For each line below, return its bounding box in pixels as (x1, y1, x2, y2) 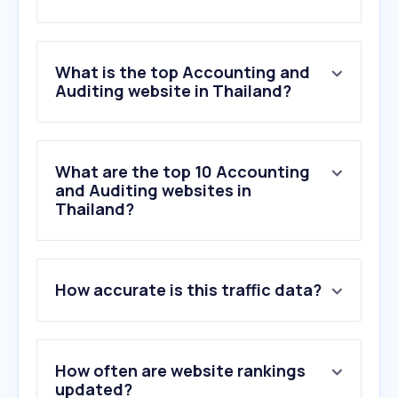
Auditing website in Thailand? (55, 80, 291, 102)
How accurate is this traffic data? (55, 279, 322, 301)
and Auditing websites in (55, 179, 251, 202)
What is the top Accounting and (55, 61, 310, 84)
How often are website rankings (55, 360, 306, 382)
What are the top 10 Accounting (55, 161, 310, 183)
